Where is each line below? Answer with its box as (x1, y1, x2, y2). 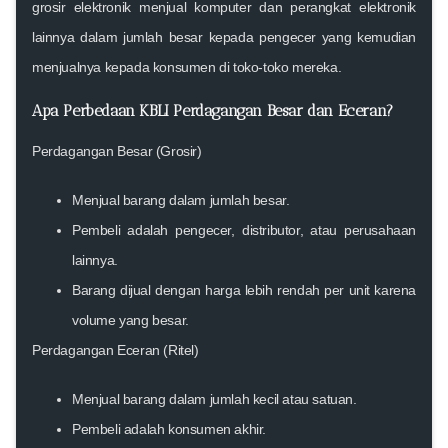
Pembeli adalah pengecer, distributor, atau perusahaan (72, 221, 416, 238)
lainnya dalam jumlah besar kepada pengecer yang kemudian (32, 28, 416, 45)
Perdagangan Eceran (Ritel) (32, 341, 199, 358)
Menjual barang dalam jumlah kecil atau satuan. (72, 390, 357, 407)
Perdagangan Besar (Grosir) (32, 142, 202, 159)
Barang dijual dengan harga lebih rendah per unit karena (72, 281, 416, 298)
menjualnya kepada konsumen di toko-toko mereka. (32, 58, 342, 75)
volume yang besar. (72, 311, 189, 328)
